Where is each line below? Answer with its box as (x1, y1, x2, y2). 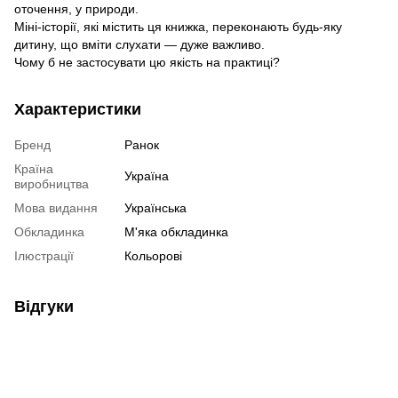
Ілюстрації (14, 248, 74, 263)
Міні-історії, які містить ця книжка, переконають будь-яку (14, 19, 342, 34)
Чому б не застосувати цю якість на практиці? (14, 54, 280, 69)
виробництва (14, 176, 89, 191)
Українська (124, 200, 187, 215)
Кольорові (124, 248, 182, 263)
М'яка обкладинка (124, 224, 228, 239)
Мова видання (14, 200, 98, 215)
